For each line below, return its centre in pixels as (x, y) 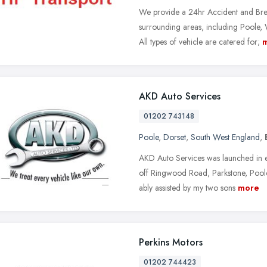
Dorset (175, 137)
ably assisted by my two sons (187, 187)
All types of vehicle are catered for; (199, 41)
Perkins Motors (171, 242)
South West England (225, 137)
